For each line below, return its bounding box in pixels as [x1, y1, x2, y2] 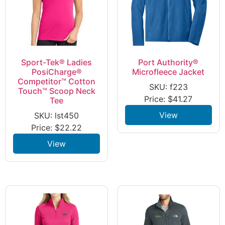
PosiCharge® [31, 66, 82, 77]
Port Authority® [138, 57, 199, 67]
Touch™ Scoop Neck [18, 85, 95, 96]
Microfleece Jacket [132, 66, 205, 77]
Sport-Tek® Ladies [21, 57, 92, 67]
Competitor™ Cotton [18, 76, 96, 86]
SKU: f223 [149, 81, 188, 92]
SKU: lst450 [34, 110, 79, 121]
